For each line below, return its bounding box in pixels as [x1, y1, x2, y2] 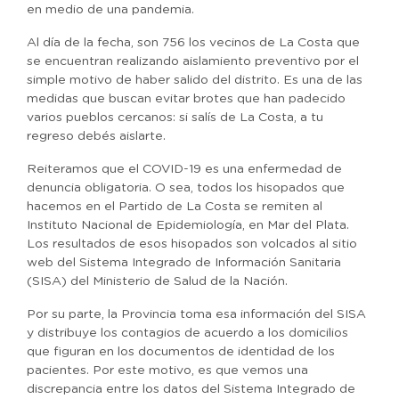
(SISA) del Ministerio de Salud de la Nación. [27, 275, 288, 288]
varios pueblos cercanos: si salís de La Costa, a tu [27, 111, 323, 124]
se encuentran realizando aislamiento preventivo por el [27, 55, 359, 68]
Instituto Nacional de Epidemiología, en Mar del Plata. [27, 219, 349, 232]
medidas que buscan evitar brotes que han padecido [27, 93, 346, 105]
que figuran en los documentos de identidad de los [27, 346, 335, 358]
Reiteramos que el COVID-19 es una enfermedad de [27, 163, 342, 175]
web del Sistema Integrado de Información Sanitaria [27, 256, 341, 269]
